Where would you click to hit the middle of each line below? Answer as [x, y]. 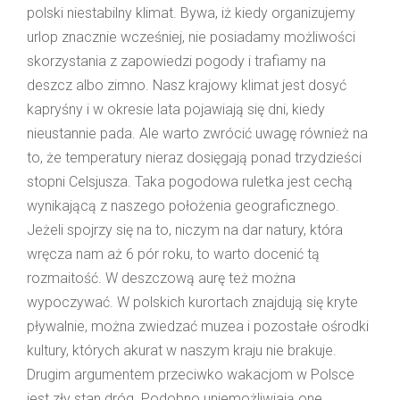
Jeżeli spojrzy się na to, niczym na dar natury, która [185, 229]
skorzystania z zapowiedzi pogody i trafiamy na [176, 61]
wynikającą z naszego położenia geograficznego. [183, 205]
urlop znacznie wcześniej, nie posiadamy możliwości [191, 37]
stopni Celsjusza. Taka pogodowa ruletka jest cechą [190, 181]
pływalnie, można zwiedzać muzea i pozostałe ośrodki [198, 326]
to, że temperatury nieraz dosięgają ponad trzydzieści [194, 157]
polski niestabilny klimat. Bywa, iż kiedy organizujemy [191, 12]
